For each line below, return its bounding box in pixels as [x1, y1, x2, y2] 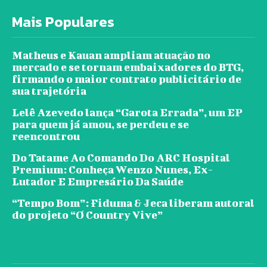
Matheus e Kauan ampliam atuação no [12, 49, 210, 62]
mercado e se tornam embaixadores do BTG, [12, 61, 244, 74]
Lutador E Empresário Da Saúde [12, 175, 184, 188]
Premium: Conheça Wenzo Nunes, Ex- [12, 163, 213, 176]
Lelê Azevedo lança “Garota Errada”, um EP [12, 106, 243, 119]
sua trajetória [12, 85, 86, 98]
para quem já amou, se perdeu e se [12, 118, 189, 131]
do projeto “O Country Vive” [12, 209, 163, 222]
